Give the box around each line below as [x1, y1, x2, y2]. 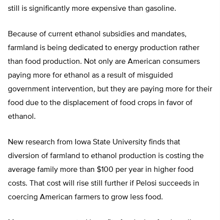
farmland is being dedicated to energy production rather [8, 44, 199, 53]
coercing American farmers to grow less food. [8, 193, 163, 202]
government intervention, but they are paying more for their [8, 85, 212, 94]
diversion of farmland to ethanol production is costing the [8, 152, 204, 161]
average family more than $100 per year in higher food [8, 166, 193, 174]
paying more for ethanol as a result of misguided [8, 72, 173, 80]
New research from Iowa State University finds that [8, 138, 180, 147]
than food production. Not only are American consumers [8, 58, 200, 66]
